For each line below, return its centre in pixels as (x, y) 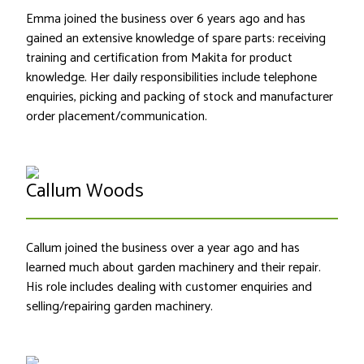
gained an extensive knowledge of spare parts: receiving (176, 39)
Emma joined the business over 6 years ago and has (166, 19)
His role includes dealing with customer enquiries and (169, 288)
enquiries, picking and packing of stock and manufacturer (180, 97)
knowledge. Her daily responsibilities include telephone (171, 78)
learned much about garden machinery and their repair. (173, 268)
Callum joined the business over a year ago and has (163, 249)
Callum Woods (85, 192)
